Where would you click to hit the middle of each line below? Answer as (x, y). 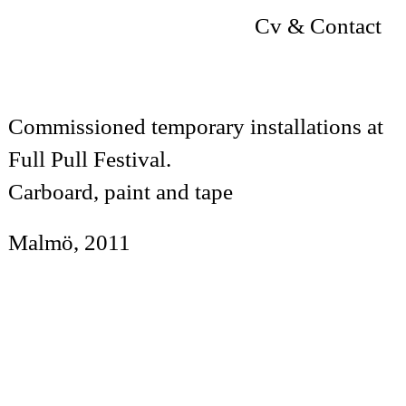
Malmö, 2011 (69, 242)
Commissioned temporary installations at (195, 126)
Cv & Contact (319, 26)
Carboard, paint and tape (120, 192)
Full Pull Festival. (89, 159)
